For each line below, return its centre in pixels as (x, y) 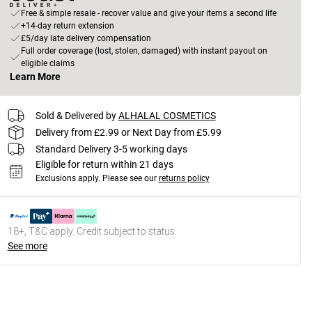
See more (27, 246)
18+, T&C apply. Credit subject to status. (92, 231)
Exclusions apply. (68, 178)
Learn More (35, 77)
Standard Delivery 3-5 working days (111, 149)
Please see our (129, 178)
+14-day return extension (67, 26)
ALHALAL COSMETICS (167, 115)
